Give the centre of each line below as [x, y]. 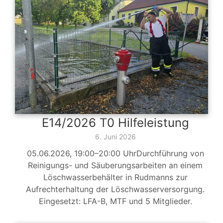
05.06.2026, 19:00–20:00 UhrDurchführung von [115, 154]
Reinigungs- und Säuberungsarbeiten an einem [115, 166]
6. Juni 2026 [115, 137]
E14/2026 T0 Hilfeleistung [115, 123]
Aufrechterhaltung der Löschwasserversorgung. [115, 189]
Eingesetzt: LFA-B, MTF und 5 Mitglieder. [115, 201]
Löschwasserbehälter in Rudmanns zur [115, 177]
